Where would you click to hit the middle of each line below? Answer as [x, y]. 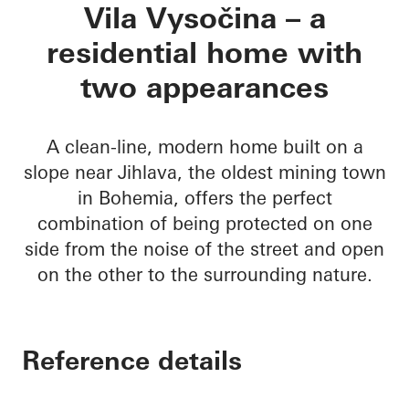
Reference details [132, 361]
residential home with [204, 53]
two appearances [204, 88]
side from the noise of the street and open [204, 249]
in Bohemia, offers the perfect [204, 198]
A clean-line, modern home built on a [204, 147]
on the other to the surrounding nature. [204, 275]
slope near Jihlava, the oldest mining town [204, 173]
